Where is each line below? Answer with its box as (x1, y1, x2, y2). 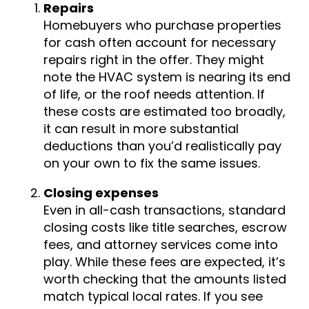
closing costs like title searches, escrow (43, 219, 287, 237)
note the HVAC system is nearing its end (43, 68, 290, 86)
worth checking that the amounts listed (43, 270, 286, 288)
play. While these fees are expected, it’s (43, 253, 286, 271)
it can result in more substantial (43, 120, 239, 138)
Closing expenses (43, 184, 159, 202)
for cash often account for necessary (43, 34, 276, 52)
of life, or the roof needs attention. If (43, 86, 265, 103)
